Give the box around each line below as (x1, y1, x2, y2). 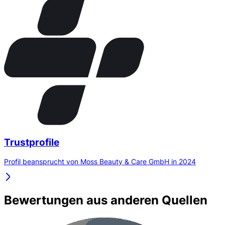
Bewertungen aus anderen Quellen (4, 193, 207, 208)
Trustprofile (4, 136, 59, 148)
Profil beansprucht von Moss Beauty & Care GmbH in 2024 (4, 157, 196, 166)
